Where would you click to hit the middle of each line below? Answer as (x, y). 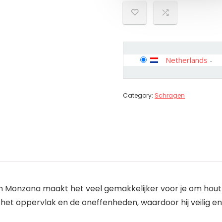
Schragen (170, 95)
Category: (139, 95)
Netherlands (187, 60)
